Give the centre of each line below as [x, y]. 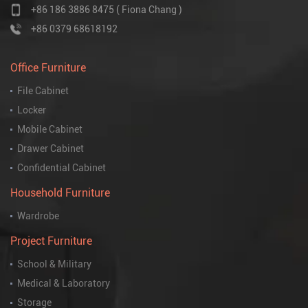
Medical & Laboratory [64, 284]
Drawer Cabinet [51, 149]
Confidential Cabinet [62, 168]
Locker [32, 110]
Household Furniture [60, 193]
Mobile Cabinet [50, 130]
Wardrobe [38, 216]
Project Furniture [51, 241]
